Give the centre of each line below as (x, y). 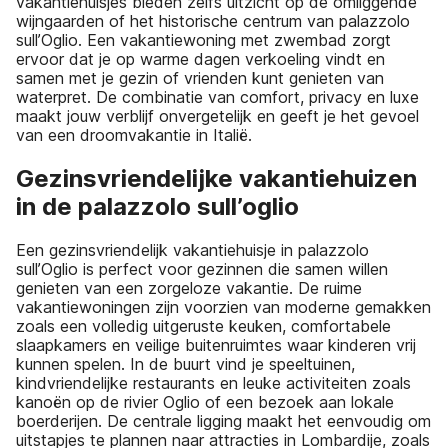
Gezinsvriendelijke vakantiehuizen (216, 178)
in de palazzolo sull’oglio (157, 206)
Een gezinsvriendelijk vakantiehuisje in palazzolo (192, 249)
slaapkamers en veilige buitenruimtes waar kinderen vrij (216, 344)
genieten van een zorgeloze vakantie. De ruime (189, 287)
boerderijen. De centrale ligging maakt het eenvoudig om (223, 420)
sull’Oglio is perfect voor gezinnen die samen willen (202, 268)
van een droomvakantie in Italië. (134, 134)
